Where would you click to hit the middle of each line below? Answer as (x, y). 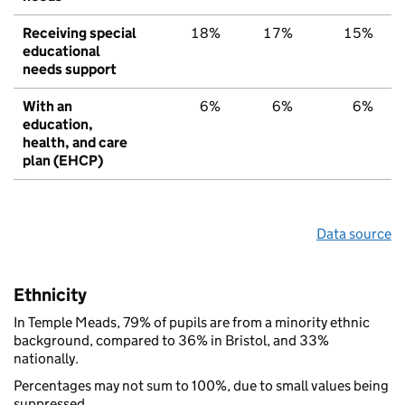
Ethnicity (50, 294)
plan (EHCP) (63, 160)
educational (61, 51)
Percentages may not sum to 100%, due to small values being (201, 385)
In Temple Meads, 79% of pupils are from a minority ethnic (192, 322)
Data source (354, 233)
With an (47, 106)
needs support (70, 69)
